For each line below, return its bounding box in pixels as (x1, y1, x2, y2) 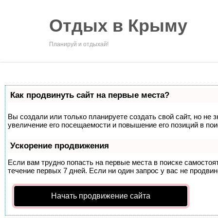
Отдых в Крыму (49, 16, 187, 36)
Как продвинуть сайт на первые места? (10, 91, 169, 100)
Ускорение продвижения (10, 141, 109, 150)
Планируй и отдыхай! (49, 41, 109, 48)
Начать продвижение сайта (51, 192, 150, 200)
